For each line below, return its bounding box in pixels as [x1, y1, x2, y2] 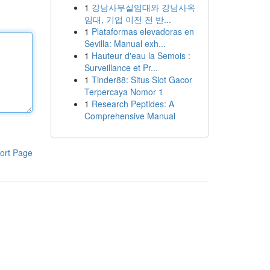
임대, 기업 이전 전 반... [84, 13, 171, 25]
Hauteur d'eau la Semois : [91, 49, 190, 61]
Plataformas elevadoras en [91, 25, 194, 37]
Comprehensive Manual [84, 110, 175, 122]
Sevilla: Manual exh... [84, 37, 166, 49]
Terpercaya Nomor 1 [84, 86, 163, 98]
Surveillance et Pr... [84, 61, 158, 74]
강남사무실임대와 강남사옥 [91, 1, 195, 13]
